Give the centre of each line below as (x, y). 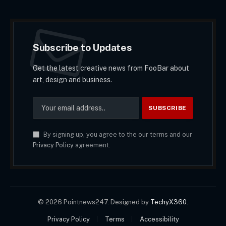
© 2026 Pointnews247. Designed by (94, 202)
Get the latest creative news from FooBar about (111, 68)
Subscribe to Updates (82, 47)
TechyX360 (168, 202)
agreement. (92, 145)
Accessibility (159, 219)
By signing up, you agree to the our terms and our (117, 134)
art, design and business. (72, 79)
